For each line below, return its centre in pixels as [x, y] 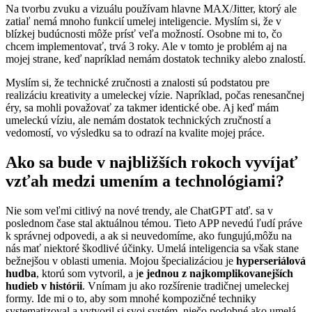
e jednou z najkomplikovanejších [216, 274]
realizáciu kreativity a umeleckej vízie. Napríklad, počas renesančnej [155, 95]
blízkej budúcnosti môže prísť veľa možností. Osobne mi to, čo [144, 34]
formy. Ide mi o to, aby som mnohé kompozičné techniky [131, 299]
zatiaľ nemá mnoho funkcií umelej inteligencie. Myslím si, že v [143, 22]
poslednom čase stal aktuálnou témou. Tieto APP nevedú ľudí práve [154, 224]
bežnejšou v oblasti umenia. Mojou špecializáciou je [121, 261]
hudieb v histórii [44, 286]
